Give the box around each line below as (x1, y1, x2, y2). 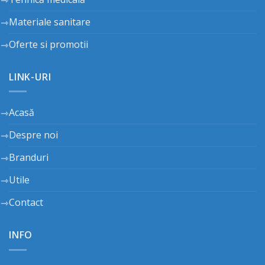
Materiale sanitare (9, 15, 91, 28)
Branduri (9, 151, 49, 164)
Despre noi (9, 128, 58, 142)
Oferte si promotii (9, 37, 88, 51)
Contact (9, 196, 43, 209)
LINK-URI (9, 70, 51, 83)
